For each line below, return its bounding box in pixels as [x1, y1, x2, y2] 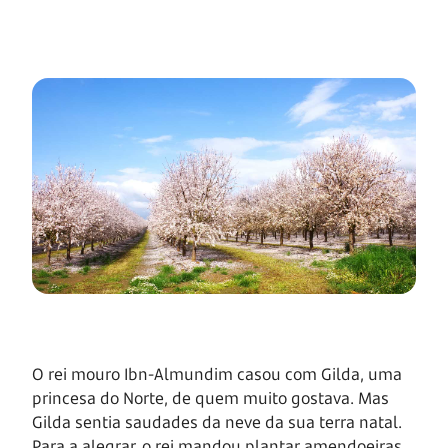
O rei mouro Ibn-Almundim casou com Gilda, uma [32, 363, 402, 386]
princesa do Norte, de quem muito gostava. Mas [32, 387, 389, 410]
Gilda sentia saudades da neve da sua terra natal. [32, 411, 402, 434]
